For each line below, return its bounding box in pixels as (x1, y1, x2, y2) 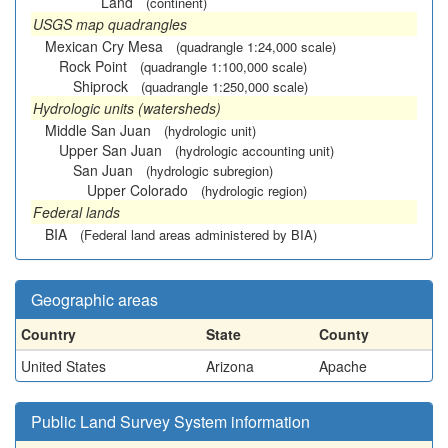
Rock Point (59, 56, 127, 76)
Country (21, 324, 76, 344)
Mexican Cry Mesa (45, 36, 163, 56)
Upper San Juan (59, 140, 162, 160)
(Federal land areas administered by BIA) (80, 225, 317, 244)
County (319, 324, 369, 344)
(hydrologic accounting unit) (175, 141, 334, 160)
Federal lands (33, 202, 120, 222)
